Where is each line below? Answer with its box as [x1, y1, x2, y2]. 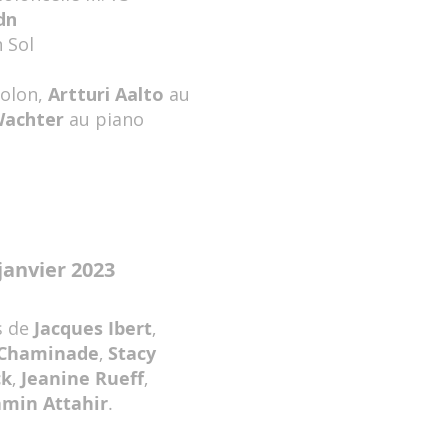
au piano [63, 107, 144, 131]
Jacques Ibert [33, 316, 152, 341]
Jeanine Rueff [21, 366, 144, 391]
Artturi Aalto [47, 82, 164, 106]
